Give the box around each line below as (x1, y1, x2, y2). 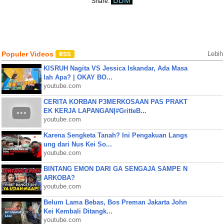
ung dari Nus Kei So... (43, 140, 112, 148)
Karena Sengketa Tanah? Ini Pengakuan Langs (43, 131, 187, 139)
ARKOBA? (43, 174, 75, 181)
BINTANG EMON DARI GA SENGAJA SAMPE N (43, 165, 187, 172)
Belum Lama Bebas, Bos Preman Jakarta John (43, 198, 187, 206)
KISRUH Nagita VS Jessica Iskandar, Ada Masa (43, 64, 187, 72)
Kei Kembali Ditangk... (43, 207, 112, 215)
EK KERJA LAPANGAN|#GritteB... (43, 107, 146, 114)
